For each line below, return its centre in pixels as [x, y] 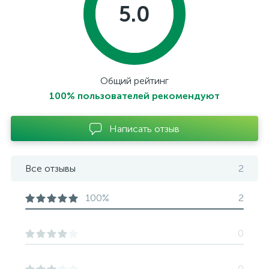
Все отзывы [50, 168]
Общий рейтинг [134, 81]
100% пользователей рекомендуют [134, 96]
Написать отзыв [144, 128]
